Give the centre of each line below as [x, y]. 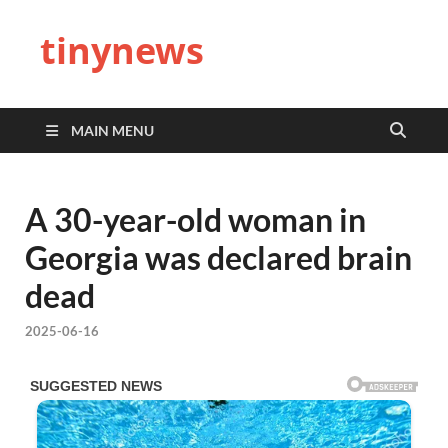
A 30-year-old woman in [195, 219]
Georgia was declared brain [218, 257]
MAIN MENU [112, 130]
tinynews [122, 50]
